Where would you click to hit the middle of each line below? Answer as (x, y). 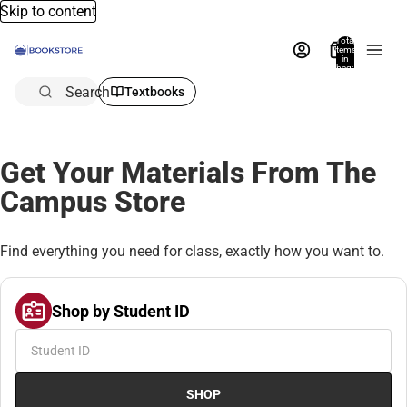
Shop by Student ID (121, 311)
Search (88, 92)
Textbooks (154, 92)
